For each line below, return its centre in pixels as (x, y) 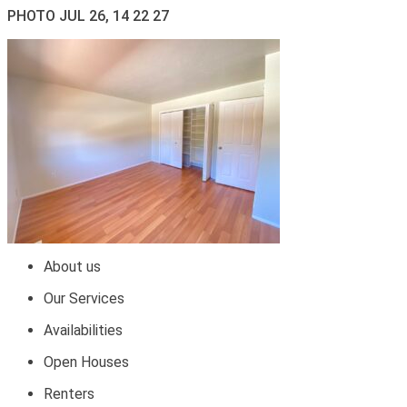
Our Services (84, 298)
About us (72, 267)
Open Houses (86, 362)
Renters (69, 394)
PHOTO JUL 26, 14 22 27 (88, 16)
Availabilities (83, 330)
